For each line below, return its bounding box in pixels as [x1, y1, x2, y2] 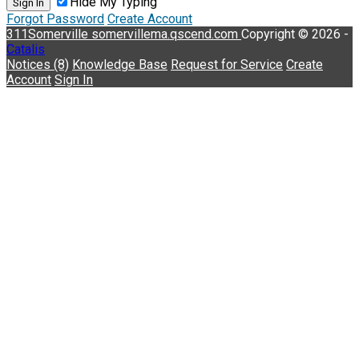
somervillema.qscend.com [91, 26, 241, 42]
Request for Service [171, 56, 283, 72]
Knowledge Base [72, 56, 167, 72]
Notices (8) [6, 56, 69, 72]
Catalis [6, 41, 45, 57]
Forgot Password [6, 10, 104, 26]
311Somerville [6, 26, 91, 42]
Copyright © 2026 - [241, 26, 349, 42]
